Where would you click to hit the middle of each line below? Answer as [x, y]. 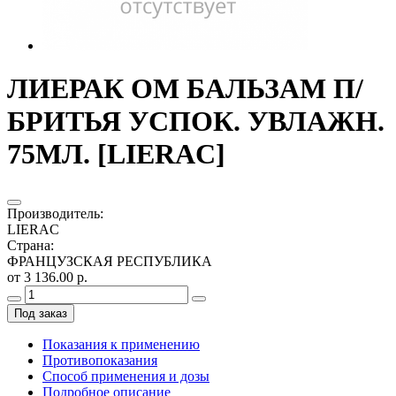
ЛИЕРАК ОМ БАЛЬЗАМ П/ [185, 89]
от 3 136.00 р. [47, 277]
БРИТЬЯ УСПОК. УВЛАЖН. [196, 122]
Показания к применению [121, 344]
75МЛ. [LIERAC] [116, 154]
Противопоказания [100, 360]
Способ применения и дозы [126, 376]
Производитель [53, 213]
